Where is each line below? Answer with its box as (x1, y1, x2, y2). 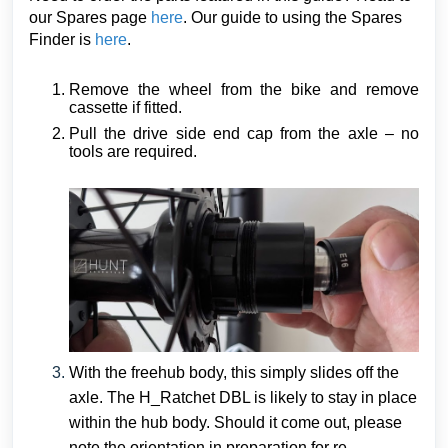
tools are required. (69, 143, 197, 160)
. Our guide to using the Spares (183, 9, 402, 26)
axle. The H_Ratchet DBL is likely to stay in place (69, 388, 417, 406)
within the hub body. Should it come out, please (69, 413, 402, 431)
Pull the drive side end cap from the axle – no (69, 125, 419, 142)
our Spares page (29, 9, 151, 26)
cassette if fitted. (69, 99, 182, 116)
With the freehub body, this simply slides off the (69, 363, 399, 381)
